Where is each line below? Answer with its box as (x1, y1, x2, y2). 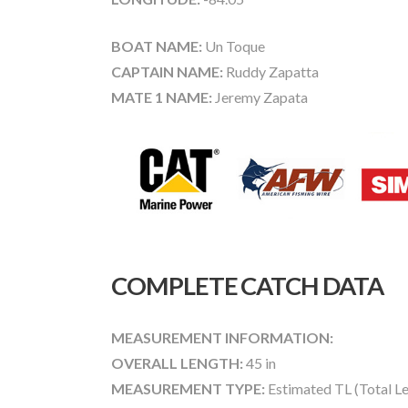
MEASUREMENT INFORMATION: (111, 329, 333, 347)
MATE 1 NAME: (111, 87, 215, 106)
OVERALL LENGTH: (111, 354, 243, 372)
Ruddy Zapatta (223, 62, 319, 80)
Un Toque (202, 36, 265, 55)
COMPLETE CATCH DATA (111, 270, 383, 301)
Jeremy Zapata (215, 87, 308, 106)
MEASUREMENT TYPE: (111, 380, 265, 398)
